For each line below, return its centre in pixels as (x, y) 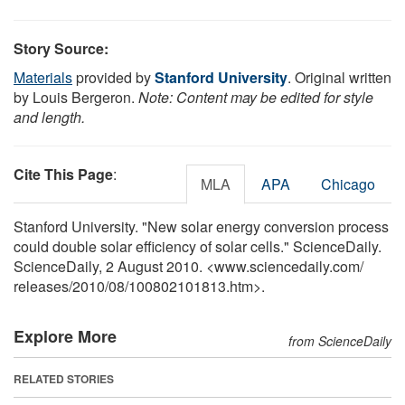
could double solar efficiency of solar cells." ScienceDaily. (198, 246)
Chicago (348, 184)
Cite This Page (63, 174)
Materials (43, 77)
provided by (113, 77)
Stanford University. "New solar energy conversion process (201, 226)
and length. (49, 117)
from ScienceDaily (340, 340)
